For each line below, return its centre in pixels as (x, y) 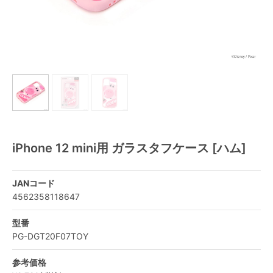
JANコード (34, 183)
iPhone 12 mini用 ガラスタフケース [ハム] (129, 148)
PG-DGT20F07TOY (50, 236)
